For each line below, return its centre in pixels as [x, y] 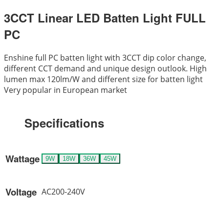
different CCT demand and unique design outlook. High [105, 69]
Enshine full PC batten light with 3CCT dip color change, [105, 58]
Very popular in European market [66, 90]
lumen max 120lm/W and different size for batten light [103, 79]
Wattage [22, 158]
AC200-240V [63, 192]
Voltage [21, 192]
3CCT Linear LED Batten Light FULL [105, 18]
